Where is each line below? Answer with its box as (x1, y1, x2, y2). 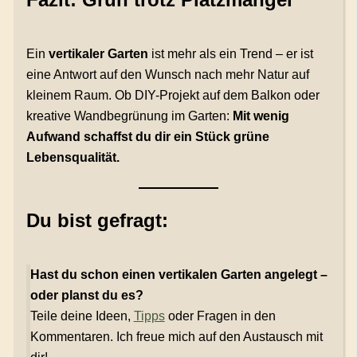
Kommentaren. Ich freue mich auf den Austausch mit (29, 330, 323, 344)
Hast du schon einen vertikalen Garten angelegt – (29, 268, 328, 282)
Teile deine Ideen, (29, 309, 134, 324)
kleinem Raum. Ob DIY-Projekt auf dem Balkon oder (25, 88, 320, 103)
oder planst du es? (29, 288, 143, 303)
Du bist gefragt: (25, 210, 168, 232)
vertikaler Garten (48, 47, 148, 61)
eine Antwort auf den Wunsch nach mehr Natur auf (25, 68, 309, 82)
